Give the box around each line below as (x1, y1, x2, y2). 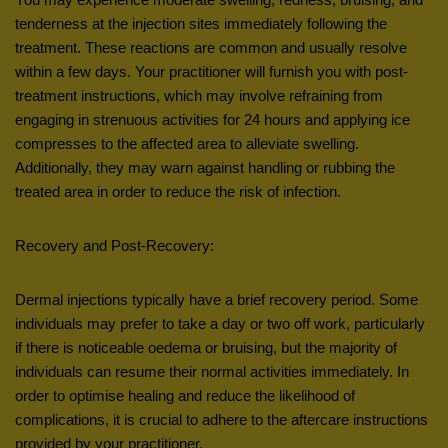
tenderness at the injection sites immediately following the (15, 14, 387, 32)
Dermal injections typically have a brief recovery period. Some (15, 290, 418, 308)
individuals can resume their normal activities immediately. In (15, 362, 409, 380)
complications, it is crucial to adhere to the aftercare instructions (15, 410, 428, 428)
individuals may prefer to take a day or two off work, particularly (15, 314, 425, 332)
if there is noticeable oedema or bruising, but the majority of (15, 338, 397, 356)
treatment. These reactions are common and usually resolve (15, 38, 407, 56)
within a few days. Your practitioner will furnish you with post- (15, 62, 408, 80)
